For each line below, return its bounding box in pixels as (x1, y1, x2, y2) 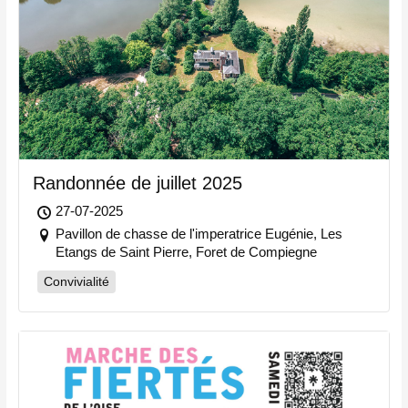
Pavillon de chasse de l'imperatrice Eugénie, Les (55, 225, 342, 241)
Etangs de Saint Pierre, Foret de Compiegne (55, 243, 317, 260)
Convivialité (43, 273, 109, 289)
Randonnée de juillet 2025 (32, 172, 242, 193)
